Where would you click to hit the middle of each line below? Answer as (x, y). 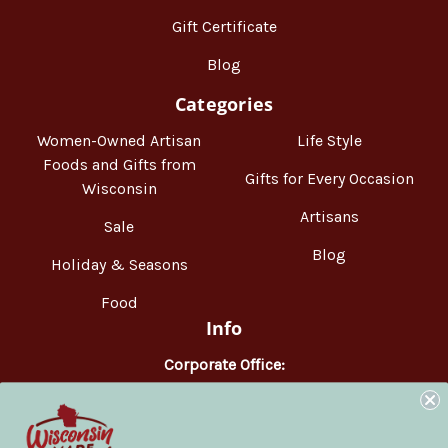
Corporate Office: (224, 364)
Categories (224, 103)
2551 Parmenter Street (224, 412)
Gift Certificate (224, 26)
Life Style (329, 140)
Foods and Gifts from (119, 164)
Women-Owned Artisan (119, 140)
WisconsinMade (224, 388)
